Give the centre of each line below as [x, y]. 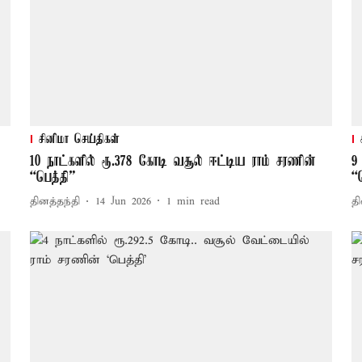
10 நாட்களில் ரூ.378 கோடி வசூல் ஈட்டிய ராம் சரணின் [173, 161]
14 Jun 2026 [123, 202]
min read [198, 202]
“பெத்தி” [52, 177]
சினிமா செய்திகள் [79, 139]
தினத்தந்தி [55, 202]
